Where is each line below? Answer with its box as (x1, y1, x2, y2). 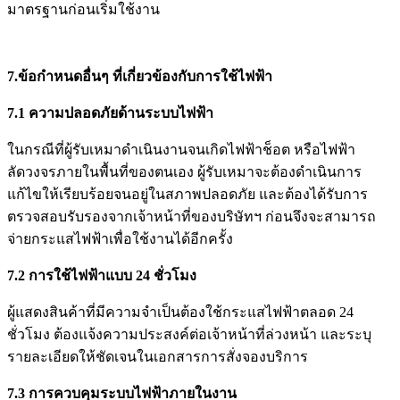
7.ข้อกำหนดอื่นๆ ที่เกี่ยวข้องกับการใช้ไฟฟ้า (7, 69, 272, 85)
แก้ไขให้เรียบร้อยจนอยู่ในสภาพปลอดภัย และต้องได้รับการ (7, 187, 368, 203)
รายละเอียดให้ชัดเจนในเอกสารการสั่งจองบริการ (7, 349, 308, 365)
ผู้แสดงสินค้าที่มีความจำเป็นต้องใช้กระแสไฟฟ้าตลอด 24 (7, 304, 354, 321)
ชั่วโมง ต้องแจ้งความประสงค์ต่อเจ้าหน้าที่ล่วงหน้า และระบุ (7, 327, 371, 343)
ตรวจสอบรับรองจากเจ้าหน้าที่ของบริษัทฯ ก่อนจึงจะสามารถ (7, 209, 376, 225)
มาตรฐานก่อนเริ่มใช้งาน (7, 2, 160, 18)
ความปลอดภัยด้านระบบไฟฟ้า (29, 105, 213, 121)
